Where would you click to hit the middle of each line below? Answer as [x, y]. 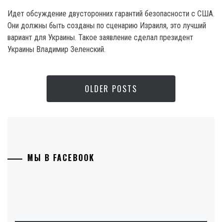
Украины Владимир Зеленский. [56, 50]
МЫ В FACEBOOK [61, 158]
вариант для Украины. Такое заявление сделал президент [100, 38]
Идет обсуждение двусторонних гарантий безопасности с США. [111, 14]
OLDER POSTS [111, 89]
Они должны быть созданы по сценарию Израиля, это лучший [107, 26]
